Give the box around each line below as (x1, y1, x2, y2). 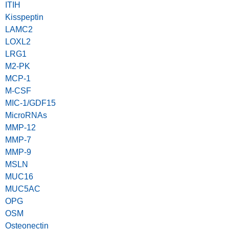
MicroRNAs (5, 111, 47, 120)
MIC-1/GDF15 (5, 99, 56, 108)
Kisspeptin (5, 13, 43, 22)
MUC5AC (5, 185, 40, 194)
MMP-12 (5, 123, 36, 132)
